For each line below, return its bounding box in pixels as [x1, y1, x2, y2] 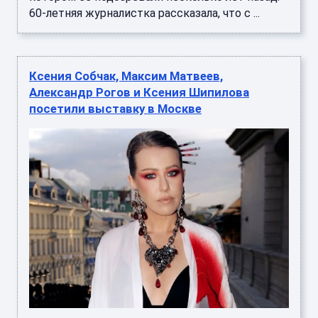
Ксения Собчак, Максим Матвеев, [29, 68, 223, 83]
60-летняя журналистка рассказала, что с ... [29, 6, 260, 20]
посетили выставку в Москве [29, 101, 202, 116]
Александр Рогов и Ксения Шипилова [29, 84, 249, 99]
